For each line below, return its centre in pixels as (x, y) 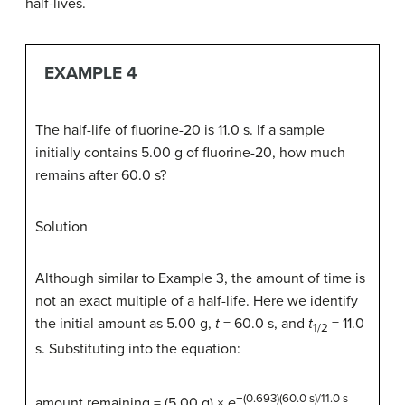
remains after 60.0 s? (101, 175)
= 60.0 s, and (264, 323)
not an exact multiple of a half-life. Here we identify (197, 301)
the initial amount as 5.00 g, (125, 323)
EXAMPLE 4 (90, 73)
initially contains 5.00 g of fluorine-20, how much (190, 152)
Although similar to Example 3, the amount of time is (200, 278)
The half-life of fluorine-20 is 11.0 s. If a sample (180, 130)
